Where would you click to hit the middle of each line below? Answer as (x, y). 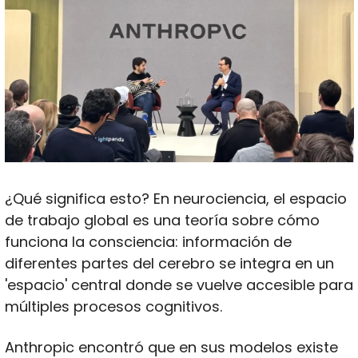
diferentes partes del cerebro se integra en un (169, 263)
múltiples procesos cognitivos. (115, 306)
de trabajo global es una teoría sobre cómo (162, 220)
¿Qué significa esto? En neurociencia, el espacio (175, 198)
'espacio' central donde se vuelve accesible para (179, 284)
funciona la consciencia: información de (148, 241)
